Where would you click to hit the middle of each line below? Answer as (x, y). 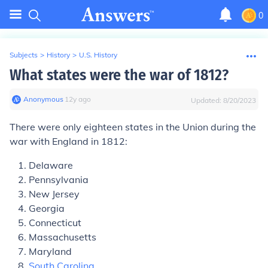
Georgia (47, 208)
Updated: (207, 100)
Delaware (51, 165)
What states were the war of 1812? (119, 75)
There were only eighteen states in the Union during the (133, 127)
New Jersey (54, 194)
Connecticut (55, 223)
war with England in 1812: (68, 141)
